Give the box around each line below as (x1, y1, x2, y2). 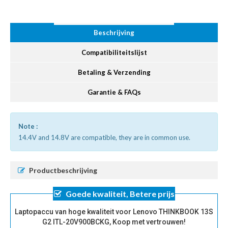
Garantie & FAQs (87, 88, 141, 97)
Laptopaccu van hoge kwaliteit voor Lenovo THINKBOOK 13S (15, 208, 213, 216)
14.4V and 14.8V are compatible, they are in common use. (18, 133, 190, 142)
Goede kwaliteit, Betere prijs (65, 189, 175, 199)
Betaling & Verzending (77, 68, 151, 77)
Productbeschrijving (29, 166, 97, 175)
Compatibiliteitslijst (81, 48, 147, 57)
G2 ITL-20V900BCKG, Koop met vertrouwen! (42, 218, 186, 226)
